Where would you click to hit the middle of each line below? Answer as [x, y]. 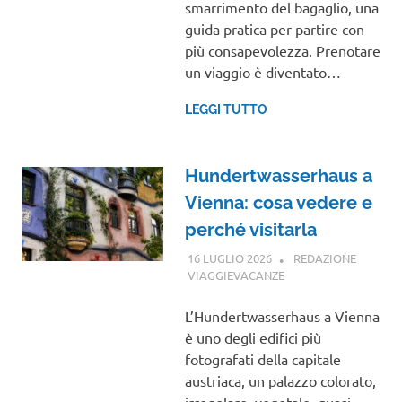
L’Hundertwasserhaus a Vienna [282, 315]
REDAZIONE [324, 258]
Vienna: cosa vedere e [278, 203]
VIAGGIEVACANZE [236, 275]
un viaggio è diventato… [262, 72]
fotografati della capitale [262, 358]
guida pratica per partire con [274, 29]
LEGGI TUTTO [226, 110]
